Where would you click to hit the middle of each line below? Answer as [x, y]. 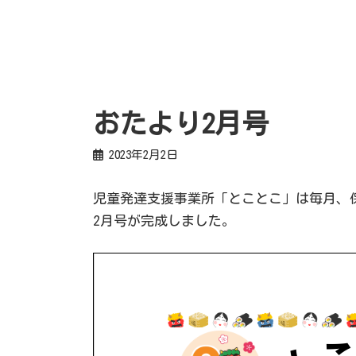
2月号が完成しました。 [164, 221]
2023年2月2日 [144, 155]
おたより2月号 [181, 123]
